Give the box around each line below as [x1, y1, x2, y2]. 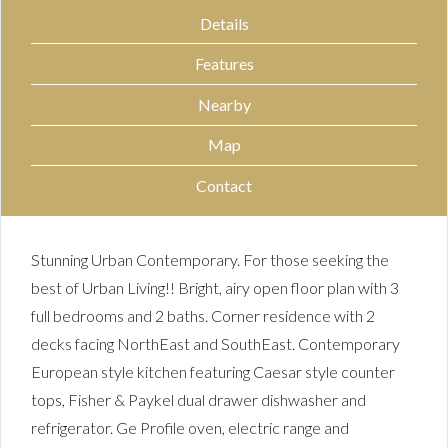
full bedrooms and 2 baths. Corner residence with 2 [31, 305, 375, 325]
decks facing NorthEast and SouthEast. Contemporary [31, 333, 400, 353]
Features [194, 54, 254, 74]
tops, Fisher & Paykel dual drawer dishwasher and [31, 389, 366, 409]
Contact [196, 175, 252, 195]
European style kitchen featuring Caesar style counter [31, 361, 395, 381]
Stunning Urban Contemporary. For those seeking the [31, 249, 389, 269]
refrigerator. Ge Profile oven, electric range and [31, 417, 349, 437]
